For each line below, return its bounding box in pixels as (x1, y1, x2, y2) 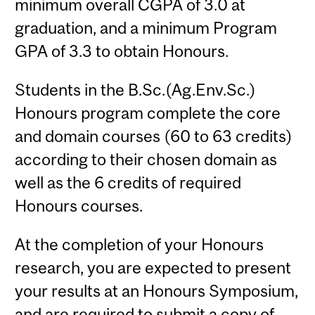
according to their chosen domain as (15, 150, 278, 169)
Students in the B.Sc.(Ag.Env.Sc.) (15, 80, 257, 100)
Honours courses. (15, 196, 143, 216)
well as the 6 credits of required (15, 173, 242, 193)
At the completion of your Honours (15, 235, 264, 255)
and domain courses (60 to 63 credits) (15, 127, 293, 146)
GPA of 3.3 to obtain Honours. (15, 41, 229, 60)
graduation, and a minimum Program (15, 18, 278, 37)
